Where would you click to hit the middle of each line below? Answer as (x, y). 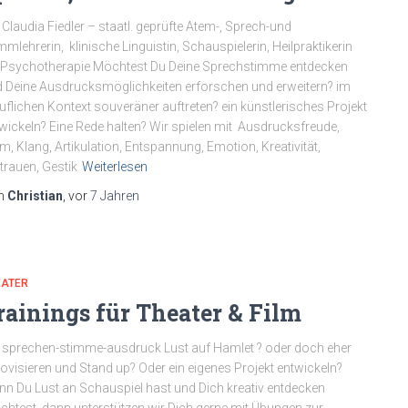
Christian (35, 196)
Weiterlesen (115, 167)
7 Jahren (115, 196)
